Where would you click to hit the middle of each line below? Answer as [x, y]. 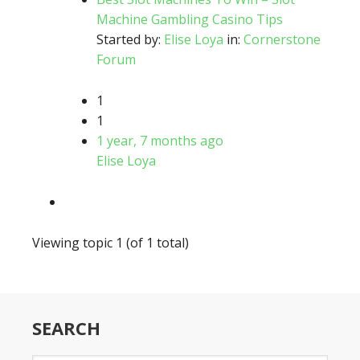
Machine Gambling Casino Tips [190, 19]
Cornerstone [282, 39]
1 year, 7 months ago [160, 141]
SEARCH [66, 328]
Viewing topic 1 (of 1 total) [110, 243]
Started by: [130, 39]
